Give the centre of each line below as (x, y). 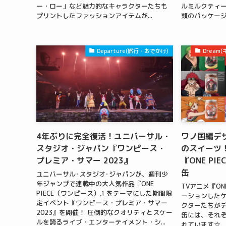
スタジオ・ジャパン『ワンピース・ (101, 148)
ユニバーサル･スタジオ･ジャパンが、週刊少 (102, 174)
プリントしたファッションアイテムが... (94, 16)
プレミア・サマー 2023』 (84, 160)
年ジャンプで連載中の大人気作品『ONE (95, 184)
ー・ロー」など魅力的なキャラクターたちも (102, 6)
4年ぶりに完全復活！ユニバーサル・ (103, 136)
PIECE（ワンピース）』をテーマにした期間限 (104, 193)
